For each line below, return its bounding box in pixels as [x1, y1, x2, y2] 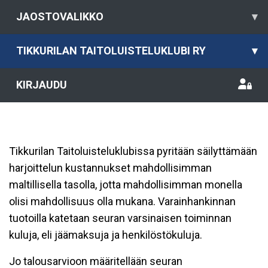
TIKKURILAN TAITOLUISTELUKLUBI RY [16, 44, 206, 57]
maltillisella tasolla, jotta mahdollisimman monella [9, 178, 242, 191]
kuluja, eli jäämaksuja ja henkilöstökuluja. [9, 229, 202, 241]
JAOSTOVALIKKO [16, 10, 103, 23]
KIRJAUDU [16, 78, 67, 91]
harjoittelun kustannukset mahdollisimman [9, 162, 212, 174]
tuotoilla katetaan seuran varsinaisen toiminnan [9, 212, 232, 224]
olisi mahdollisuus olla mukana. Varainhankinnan [9, 195, 236, 208]
